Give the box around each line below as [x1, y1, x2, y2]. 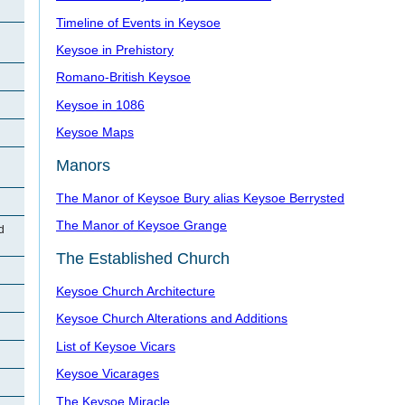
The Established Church [56, 249, 230, 268]
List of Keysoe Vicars [56, 338, 175, 353]
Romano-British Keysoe [56, 70, 191, 85]
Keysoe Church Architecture [56, 284, 215, 299]
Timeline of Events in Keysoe [56, 14, 221, 30]
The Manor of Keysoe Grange [56, 218, 227, 233]
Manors [56, 155, 110, 174]
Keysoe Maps [56, 125, 134, 140]
